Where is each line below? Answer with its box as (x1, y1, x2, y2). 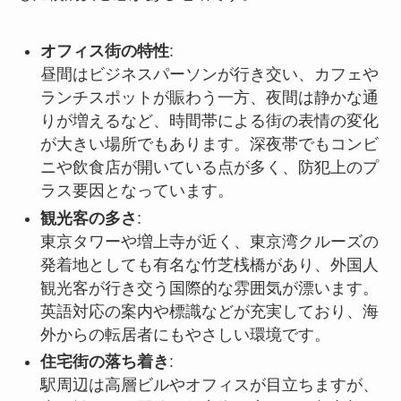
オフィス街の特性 (39, 42, 169, 61)
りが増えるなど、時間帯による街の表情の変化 (39, 112, 379, 131)
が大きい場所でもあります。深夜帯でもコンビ (39, 135, 379, 154)
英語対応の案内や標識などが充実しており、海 (39, 302, 379, 320)
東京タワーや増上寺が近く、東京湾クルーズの (39, 232, 379, 251)
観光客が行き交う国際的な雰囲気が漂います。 (39, 278, 379, 297)
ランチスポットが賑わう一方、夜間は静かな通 (39, 89, 379, 107)
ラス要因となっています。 (39, 182, 234, 200)
